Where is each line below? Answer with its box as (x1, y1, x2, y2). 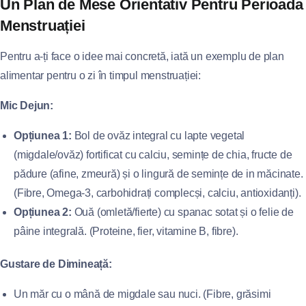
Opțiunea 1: (14, 130, 72, 141)
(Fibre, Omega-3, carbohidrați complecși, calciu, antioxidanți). (14, 187, 301, 199)
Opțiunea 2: (14, 206, 72, 218)
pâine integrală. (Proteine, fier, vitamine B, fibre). (14, 225, 238, 237)
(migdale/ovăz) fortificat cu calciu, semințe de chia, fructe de (14, 149, 292, 161)
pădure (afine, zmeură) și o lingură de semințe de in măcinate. (14, 168, 303, 180)
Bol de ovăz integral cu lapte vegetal (71, 130, 245, 141)
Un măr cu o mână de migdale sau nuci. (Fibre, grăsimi (14, 288, 271, 300)
